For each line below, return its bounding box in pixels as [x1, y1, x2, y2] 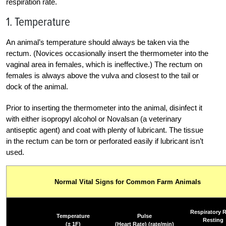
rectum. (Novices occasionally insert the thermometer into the [6, 48, 208, 58]
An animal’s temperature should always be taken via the [6, 37, 189, 46]
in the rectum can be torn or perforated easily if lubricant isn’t [6, 136, 203, 145]
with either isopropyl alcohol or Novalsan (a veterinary [6, 114, 182, 123]
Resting [202, 216, 223, 223]
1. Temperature [6, 14, 70, 29]
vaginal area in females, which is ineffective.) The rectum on [6, 60, 202, 69]
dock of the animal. [6, 82, 68, 91]
